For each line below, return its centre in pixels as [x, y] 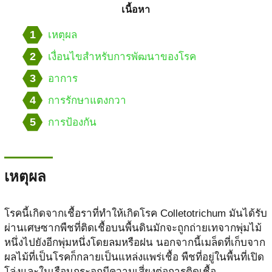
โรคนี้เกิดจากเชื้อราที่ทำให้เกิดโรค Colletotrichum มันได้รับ [135, 214]
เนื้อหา [136, 9]
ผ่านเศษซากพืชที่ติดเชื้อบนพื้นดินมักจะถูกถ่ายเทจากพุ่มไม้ [133, 228]
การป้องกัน [72, 123]
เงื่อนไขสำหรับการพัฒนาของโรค [122, 57]
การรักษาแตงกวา [87, 101]
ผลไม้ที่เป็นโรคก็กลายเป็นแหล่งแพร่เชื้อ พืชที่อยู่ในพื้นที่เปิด [134, 257]
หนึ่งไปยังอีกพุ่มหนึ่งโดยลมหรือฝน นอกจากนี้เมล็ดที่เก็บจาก [134, 243]
